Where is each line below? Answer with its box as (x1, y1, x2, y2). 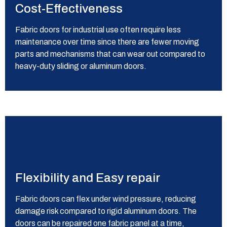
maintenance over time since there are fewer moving (15, 37, 199, 46)
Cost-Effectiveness (15, 2, 123, 15)
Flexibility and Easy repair (15, 171, 160, 184)
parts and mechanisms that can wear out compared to (15, 50, 205, 58)
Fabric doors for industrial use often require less (15, 25, 181, 34)
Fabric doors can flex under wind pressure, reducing (15, 195, 196, 203)
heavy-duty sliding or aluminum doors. (15, 62, 146, 70)
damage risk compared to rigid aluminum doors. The (15, 207, 197, 215)
